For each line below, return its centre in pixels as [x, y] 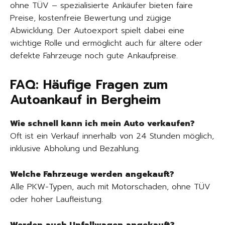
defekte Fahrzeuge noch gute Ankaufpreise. [94, 56]
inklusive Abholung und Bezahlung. [75, 149]
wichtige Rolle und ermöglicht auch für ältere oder [106, 43]
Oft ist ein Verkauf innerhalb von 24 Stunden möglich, [112, 136]
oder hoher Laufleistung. [57, 199]
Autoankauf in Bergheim [85, 100]
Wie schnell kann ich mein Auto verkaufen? [102, 124]
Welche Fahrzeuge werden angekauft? [92, 174]
